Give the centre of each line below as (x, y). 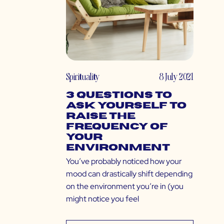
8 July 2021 (176, 76)
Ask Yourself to (126, 106)
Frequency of (117, 127)
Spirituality (83, 76)
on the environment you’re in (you (125, 186)
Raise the (101, 116)
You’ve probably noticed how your (124, 161)
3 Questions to (119, 95)
